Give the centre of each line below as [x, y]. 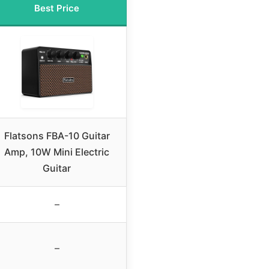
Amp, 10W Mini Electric [57, 152]
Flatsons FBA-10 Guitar [57, 136]
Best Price [57, 8]
